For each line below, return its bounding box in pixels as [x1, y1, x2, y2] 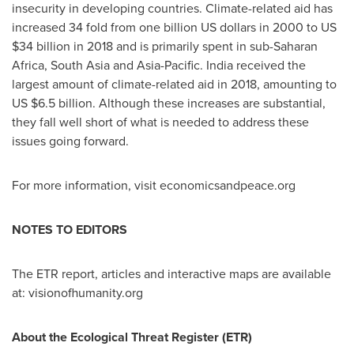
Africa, [12, 56, 51, 74]
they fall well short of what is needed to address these [12, 113, 309, 131]
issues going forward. [12, 132, 132, 150]
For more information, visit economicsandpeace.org [12, 176, 296, 194]
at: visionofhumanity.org [12, 284, 149, 302]
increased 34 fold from [12, 18, 139, 36]
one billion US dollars [139, 18, 256, 36]
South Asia [51, 56, 110, 74]
